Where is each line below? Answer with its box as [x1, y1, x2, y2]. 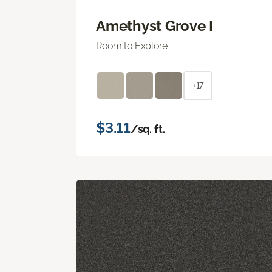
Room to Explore [96, 39, 168, 52]
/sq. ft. [130, 122, 165, 135]
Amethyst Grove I [96, 16, 214, 35]
